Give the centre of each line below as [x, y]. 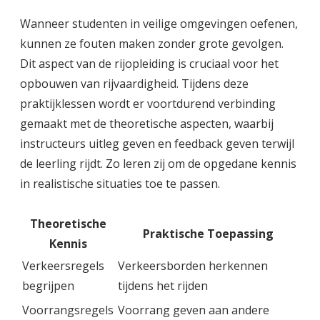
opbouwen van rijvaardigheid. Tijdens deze [134, 83]
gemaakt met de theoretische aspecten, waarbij [147, 123]
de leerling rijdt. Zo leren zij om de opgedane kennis [158, 163]
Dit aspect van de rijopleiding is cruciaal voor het [149, 63]
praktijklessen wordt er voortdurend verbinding [148, 103]
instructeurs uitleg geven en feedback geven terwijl [157, 143]
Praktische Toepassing [208, 233]
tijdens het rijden [163, 285]
